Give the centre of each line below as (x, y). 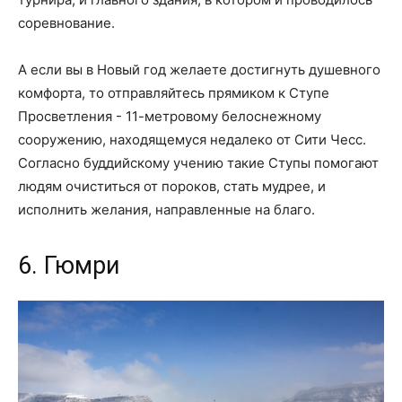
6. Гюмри (69, 266)
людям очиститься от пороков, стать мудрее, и (172, 187)
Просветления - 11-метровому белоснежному (170, 117)
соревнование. (66, 23)
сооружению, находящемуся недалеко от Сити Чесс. (192, 140)
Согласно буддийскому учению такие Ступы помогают (198, 163)
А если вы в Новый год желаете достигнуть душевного (199, 70)
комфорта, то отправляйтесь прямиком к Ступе (174, 93)
